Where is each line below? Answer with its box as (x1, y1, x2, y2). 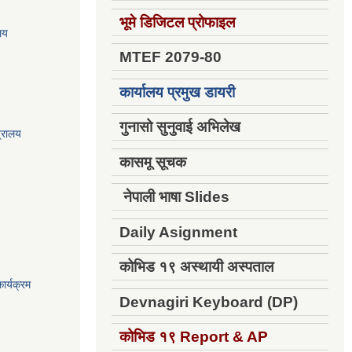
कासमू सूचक (119, 153, 186, 170)
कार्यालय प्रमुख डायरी (119, 83, 235, 101)
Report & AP (180, 328, 268, 345)
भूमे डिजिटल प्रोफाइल (119, 13, 235, 31)
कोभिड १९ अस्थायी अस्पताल (119, 258, 273, 275)
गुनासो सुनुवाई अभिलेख (119, 119, 240, 135)
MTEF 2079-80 (119, 49, 222, 65)
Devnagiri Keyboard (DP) (119, 293, 298, 310)
